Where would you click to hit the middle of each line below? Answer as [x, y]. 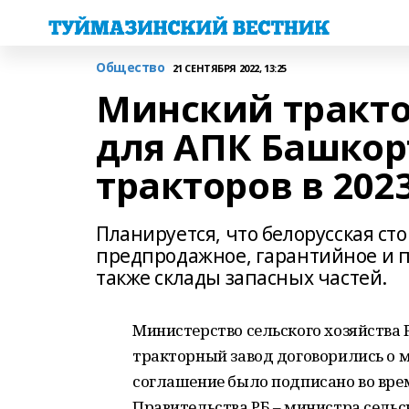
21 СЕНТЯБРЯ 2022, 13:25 [229, 68]
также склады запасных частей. [241, 278]
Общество [131, 67]
